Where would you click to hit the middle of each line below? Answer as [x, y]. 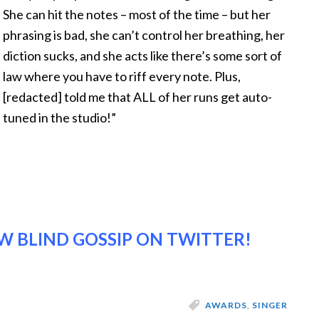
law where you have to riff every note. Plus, [122, 76]
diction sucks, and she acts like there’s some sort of [142, 56]
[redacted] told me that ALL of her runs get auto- [137, 97]
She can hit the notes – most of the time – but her [137, 14]
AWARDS [226, 305]
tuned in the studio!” [59, 117]
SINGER [270, 305]
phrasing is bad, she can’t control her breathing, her [144, 35]
